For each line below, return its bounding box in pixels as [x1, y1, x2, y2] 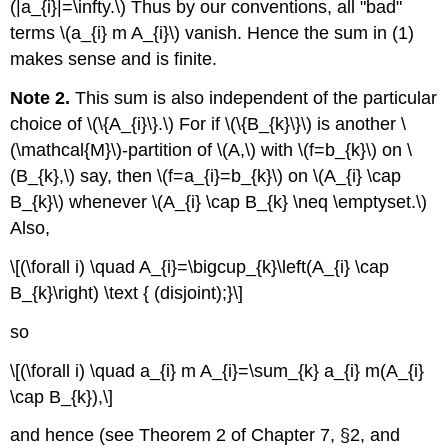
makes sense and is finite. [10, 49, 218, 70]
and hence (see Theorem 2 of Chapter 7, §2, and [10, 425, 401, 446]
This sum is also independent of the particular [70, 88, 438, 109]
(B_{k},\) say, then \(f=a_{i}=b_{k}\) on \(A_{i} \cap [10, 166, 402, 187]
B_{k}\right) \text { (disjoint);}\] [10, 282, 244, 303]
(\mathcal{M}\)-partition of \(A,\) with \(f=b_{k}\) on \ [10, 140, 413, 161]
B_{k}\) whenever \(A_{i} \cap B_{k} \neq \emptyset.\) [10, 192, 428, 213]
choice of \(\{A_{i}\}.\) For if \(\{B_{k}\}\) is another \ [10, 114, 407, 135]
